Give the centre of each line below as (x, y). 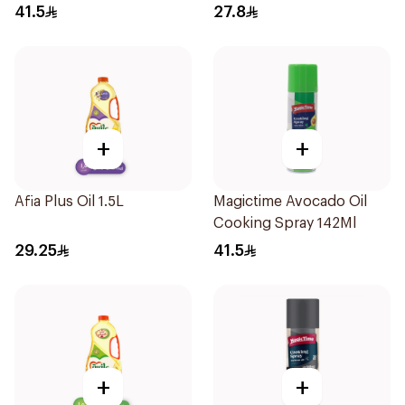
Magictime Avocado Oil (290, 202)
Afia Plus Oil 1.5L (69, 202)
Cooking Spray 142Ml (285, 223)
